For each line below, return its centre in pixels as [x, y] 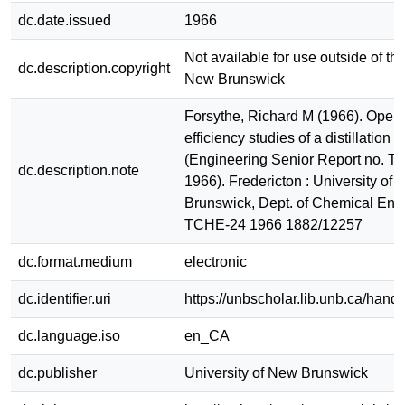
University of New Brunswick [276, 372]
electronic [216, 261]
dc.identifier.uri [65, 298]
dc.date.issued [65, 20]
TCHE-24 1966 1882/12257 [273, 224]
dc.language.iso [69, 335]
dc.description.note [79, 170]
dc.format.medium [75, 261]
